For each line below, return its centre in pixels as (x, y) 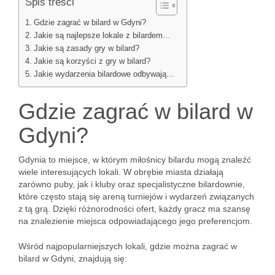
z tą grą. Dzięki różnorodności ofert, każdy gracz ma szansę (134, 209)
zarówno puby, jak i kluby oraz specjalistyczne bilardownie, (132, 184)
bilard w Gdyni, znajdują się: (73, 258)
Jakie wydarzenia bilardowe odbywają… (104, 74)
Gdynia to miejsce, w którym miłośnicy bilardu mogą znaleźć (135, 160)
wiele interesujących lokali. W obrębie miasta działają (121, 172)
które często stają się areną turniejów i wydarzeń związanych (136, 196)
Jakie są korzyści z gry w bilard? (92, 61)
